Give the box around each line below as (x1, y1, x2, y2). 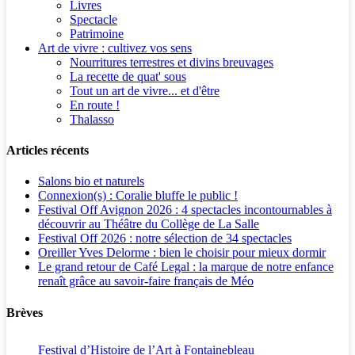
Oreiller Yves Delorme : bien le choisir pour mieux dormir (38, 246, 326, 260)
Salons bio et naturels (38, 174, 144, 189)
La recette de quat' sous (70, 69, 186, 83)
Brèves (6, 305, 43, 319)
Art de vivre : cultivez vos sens (38, 40, 192, 55)
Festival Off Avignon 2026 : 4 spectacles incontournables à (38, 203, 332, 217)
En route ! (70, 97, 120, 112)
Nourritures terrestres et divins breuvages (70, 55, 273, 69)
